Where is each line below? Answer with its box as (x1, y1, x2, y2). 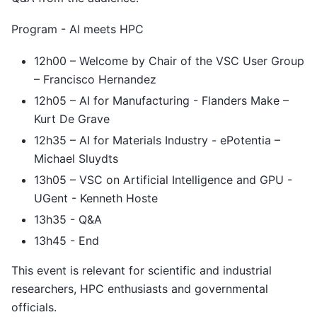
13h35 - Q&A (34, 212, 102, 226)
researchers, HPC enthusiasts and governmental (11, 281, 268, 296)
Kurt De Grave (34, 111, 110, 126)
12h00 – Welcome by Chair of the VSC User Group (34, 53, 304, 68)
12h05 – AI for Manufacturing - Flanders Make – (34, 93, 289, 108)
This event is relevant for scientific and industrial (11, 263, 272, 277)
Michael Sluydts (34, 151, 118, 166)
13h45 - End (34, 233, 99, 248)
